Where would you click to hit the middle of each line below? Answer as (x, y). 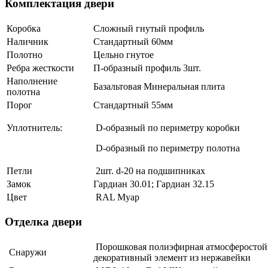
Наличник (28, 41)
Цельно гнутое (124, 54)
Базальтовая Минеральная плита (159, 86)
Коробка (24, 28)
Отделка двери (43, 222)
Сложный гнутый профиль (149, 28)
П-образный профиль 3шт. (147, 68)
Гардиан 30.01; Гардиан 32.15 (154, 184)
